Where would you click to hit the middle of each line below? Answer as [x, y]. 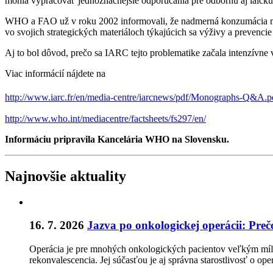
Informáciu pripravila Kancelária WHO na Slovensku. [117, 139]
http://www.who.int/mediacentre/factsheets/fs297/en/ [105, 118]
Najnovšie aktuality [66, 176]
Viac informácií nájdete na [55, 73]
